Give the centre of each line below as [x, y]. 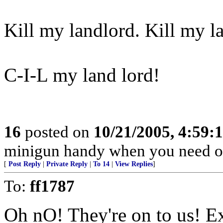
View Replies [134, 164]
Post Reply [25, 164]
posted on [57, 132]
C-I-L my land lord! [82, 75]
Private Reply [67, 164]
